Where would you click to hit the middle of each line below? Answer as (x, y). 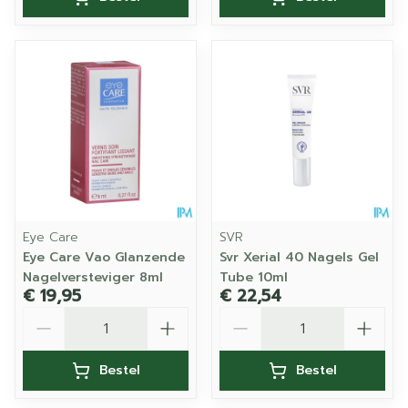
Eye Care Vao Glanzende (104, 257)
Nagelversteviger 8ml (93, 277)
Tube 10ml (254, 277)
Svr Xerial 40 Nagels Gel (299, 257)
